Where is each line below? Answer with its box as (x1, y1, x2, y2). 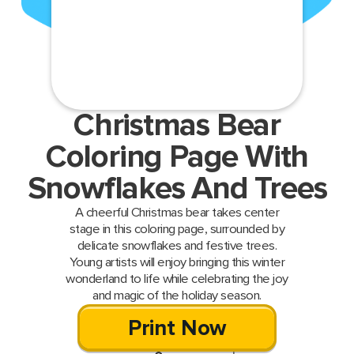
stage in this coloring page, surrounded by (69, 221, 285, 238)
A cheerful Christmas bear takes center (74, 205, 280, 221)
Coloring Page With (45, 138, 309, 177)
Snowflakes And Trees (27, 170, 327, 209)
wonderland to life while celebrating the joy (66, 271, 288, 288)
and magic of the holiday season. (92, 288, 262, 304)
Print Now (127, 315, 227, 342)
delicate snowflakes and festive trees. (77, 238, 277, 254)
